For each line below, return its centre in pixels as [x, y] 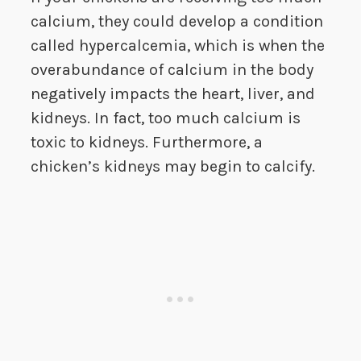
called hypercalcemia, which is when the [178, 46]
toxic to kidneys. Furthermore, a [147, 143]
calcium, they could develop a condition [177, 22]
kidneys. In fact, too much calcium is [166, 118]
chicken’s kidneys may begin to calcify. [173, 167]
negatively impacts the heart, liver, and [173, 94]
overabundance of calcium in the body [172, 70]
